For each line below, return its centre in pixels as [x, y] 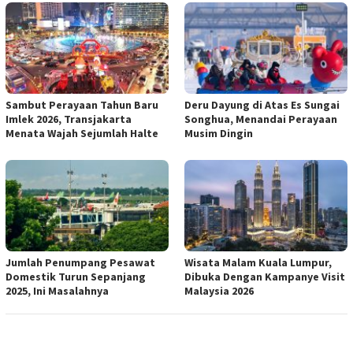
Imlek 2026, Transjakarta [69, 119]
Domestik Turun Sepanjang [76, 276]
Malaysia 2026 [219, 290]
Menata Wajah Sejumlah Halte [82, 133]
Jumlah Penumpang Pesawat [80, 262]
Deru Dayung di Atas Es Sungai [262, 104]
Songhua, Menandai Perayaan [261, 119]
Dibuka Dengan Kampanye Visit [265, 276]
